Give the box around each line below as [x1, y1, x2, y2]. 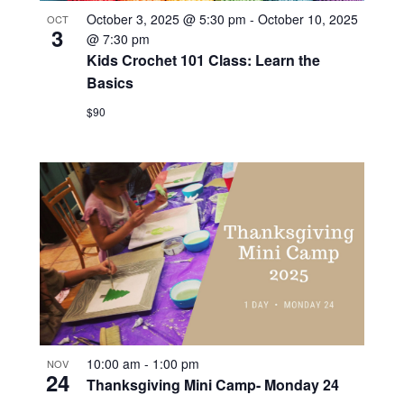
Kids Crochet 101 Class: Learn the [86, 50, 320, 71]
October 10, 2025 [257, 10, 358, 29]
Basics [86, 72, 133, 94]
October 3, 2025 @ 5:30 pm [86, 10, 246, 29]
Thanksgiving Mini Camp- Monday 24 [86, 373, 339, 395]
